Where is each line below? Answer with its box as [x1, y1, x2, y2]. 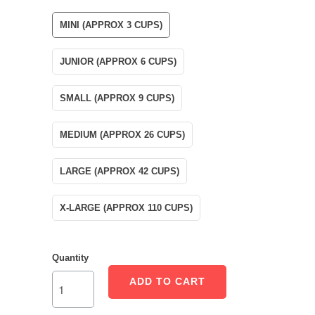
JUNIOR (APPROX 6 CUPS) [60, 56, 176, 67]
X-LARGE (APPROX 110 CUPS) [60, 202, 193, 213]
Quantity [52, 252, 89, 263]
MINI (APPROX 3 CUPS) [60, 19, 162, 30]
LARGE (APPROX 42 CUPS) [60, 165, 179, 176]
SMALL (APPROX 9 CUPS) [60, 92, 174, 103]
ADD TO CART [129, 276, 205, 288]
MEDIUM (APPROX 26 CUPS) [60, 129, 185, 140]
